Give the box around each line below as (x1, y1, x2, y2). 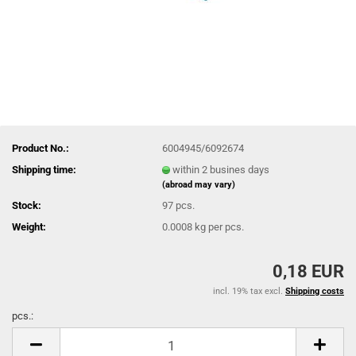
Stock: (12, 199, 41, 211)
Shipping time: (12, 163, 76, 176)
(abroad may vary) (162, 179, 236, 190)
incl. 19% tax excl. (213, 286, 285, 296)
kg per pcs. (192, 220, 245, 233)
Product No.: (12, 141, 69, 154)
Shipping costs (285, 286, 344, 296)
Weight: (12, 220, 46, 233)
